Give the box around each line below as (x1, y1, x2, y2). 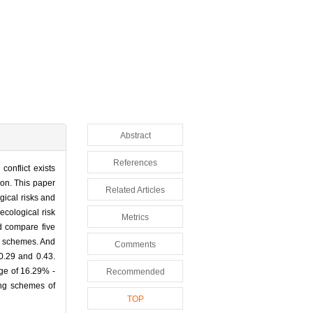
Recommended (105, 267, 165, 277)
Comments (115, 240, 156, 250)
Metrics (122, 212, 149, 223)
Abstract (119, 131, 151, 141)
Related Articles (105, 185, 165, 196)
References (113, 158, 157, 168)
